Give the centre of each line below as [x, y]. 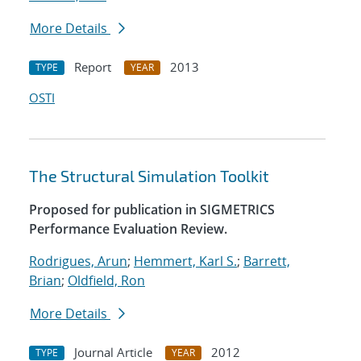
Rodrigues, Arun [78, 261]
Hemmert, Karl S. [185, 261]
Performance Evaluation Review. [128, 229]
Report [93, 67]
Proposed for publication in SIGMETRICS [152, 210]
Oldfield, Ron [106, 281]
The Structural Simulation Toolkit [149, 176]
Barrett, [267, 261]
